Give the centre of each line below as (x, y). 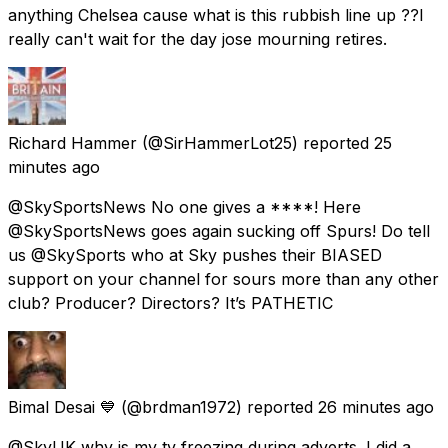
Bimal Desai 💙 (62, 406)
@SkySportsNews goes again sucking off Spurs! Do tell (219, 230)
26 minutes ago (376, 406)
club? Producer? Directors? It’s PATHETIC (170, 302)
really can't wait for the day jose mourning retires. (197, 38)
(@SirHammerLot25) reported (255, 142)
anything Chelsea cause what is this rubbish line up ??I (216, 14)
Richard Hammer (72, 142)
